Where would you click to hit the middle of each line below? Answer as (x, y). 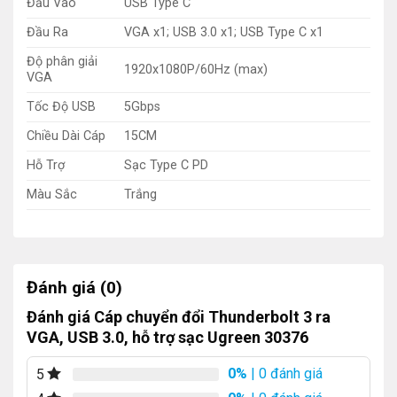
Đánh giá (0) (74, 287)
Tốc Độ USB (61, 106)
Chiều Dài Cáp (66, 136)
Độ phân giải (62, 61)
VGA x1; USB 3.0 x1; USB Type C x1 (224, 32)
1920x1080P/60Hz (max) (196, 69)
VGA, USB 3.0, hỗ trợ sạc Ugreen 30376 (167, 338)
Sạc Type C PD (167, 165)
